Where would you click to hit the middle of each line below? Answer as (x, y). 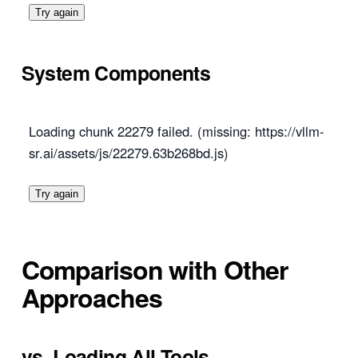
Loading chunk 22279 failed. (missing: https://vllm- (176, 131)
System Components (116, 73)
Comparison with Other (155, 270)
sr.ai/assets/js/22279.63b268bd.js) (128, 153)
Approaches (91, 298)
